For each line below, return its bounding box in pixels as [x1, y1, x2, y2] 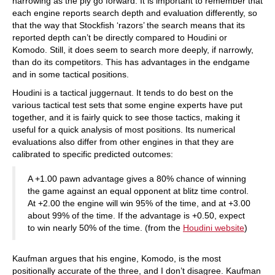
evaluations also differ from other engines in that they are [12, 137, 234, 147]
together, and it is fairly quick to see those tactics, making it [12, 112, 240, 122]
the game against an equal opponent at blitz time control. [28, 186, 249, 196]
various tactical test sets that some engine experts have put [12, 100, 242, 110]
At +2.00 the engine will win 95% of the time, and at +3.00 [28, 198, 250, 208]
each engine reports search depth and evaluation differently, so [12, 8, 257, 18]
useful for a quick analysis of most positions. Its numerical [12, 125, 235, 134]
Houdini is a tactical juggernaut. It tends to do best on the [12, 88, 233, 98]
